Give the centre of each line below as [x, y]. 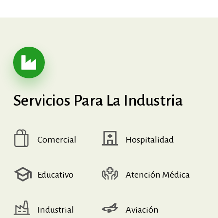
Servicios [42, 100]
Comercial [57, 139]
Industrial [55, 209]
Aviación [142, 209]
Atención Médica [157, 174]
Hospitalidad [149, 139]
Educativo [55, 174]
